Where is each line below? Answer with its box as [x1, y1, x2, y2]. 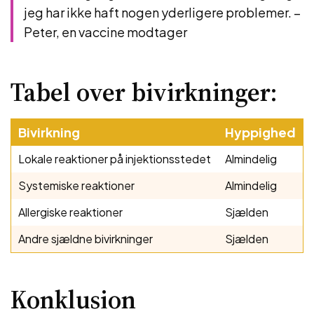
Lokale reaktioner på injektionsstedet [18, 151, 211, 166]
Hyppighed [225, 124, 296, 140]
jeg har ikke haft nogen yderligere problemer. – [24, 4, 301, 20]
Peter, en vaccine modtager [24, 24, 187, 40]
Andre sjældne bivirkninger [18, 231, 153, 246]
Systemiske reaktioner [18, 178, 135, 193]
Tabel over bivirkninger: [11, 75, 277, 109]
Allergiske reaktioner [18, 205, 123, 219]
